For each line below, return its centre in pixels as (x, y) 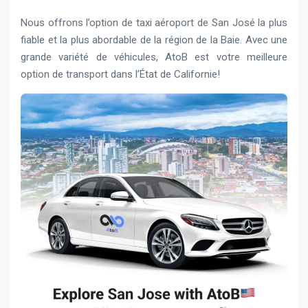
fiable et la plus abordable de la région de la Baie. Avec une (154, 40)
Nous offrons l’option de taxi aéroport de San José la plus (154, 23)
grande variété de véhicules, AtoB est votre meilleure (154, 57)
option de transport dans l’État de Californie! (120, 74)
